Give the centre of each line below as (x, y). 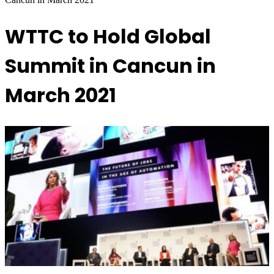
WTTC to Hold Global (108, 36)
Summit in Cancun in (110, 65)
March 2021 (61, 95)
